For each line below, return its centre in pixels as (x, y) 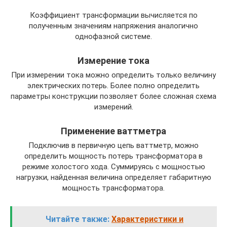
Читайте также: (78, 219)
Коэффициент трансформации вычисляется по (113, 15)
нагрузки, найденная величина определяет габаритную (113, 177)
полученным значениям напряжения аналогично (113, 26)
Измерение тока (113, 60)
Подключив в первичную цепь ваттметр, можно (113, 145)
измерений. (113, 107)
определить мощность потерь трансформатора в (113, 156)
